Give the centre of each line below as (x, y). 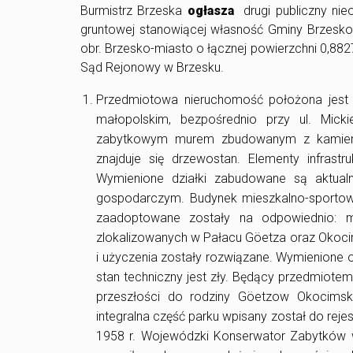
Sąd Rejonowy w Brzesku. (152, 68)
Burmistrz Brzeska (134, 11)
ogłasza (216, 11)
